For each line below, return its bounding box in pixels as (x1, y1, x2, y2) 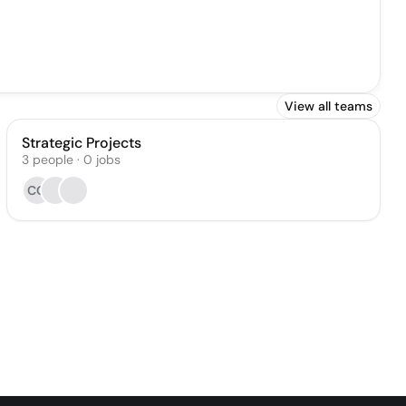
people (32, 151, 73, 168)
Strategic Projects (21, 133, 141, 152)
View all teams (285, 98, 372, 114)
